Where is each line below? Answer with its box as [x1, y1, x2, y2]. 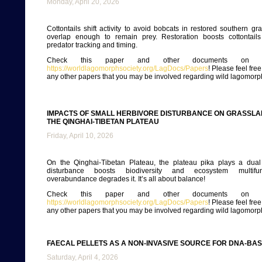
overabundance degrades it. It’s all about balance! [47, 175, 205, 183]
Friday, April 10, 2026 [47, 132, 113, 140]
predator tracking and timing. [47, 41, 137, 49]
